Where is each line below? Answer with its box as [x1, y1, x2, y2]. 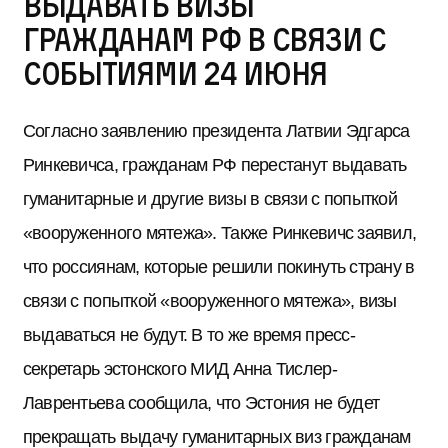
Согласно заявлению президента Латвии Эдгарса [22, 120, 410, 141]
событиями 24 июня [22, 54, 328, 94]
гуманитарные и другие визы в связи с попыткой [22, 188, 397, 209]
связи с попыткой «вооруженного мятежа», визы [22, 290, 397, 311]
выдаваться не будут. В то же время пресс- [22, 324, 355, 345]
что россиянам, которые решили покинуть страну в [22, 256, 415, 277]
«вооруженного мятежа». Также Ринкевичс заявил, [22, 222, 417, 243]
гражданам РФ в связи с [22, 20, 386, 60]
